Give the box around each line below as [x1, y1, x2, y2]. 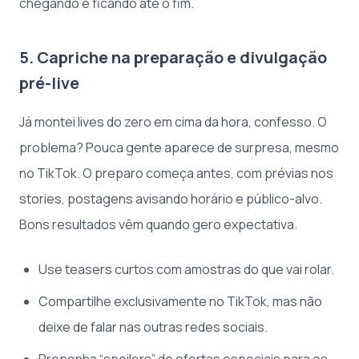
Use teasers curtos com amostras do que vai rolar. [38, 260, 334, 278]
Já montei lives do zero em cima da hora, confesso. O [19, 113, 327, 131]
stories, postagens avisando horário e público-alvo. [19, 190, 322, 208]
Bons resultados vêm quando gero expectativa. [19, 216, 297, 233]
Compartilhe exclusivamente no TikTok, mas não [38, 292, 322, 310]
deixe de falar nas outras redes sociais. [38, 318, 268, 336]
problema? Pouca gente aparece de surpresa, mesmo [19, 139, 339, 156]
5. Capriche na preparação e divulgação [19, 46, 327, 68]
